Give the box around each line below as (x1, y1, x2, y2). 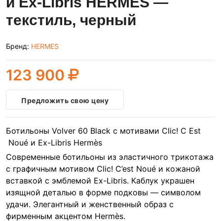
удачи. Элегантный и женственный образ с (6, 199, 174, 209)
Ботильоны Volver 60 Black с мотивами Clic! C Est (6, 126, 201, 136)
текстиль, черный (6, 12, 136, 28)
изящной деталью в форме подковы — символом (6, 187, 201, 197)
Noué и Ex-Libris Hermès (6, 138, 102, 147)
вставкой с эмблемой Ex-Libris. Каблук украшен (6, 176, 194, 185)
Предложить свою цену (21, 96, 109, 105)
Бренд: (6, 42, 31, 50)
